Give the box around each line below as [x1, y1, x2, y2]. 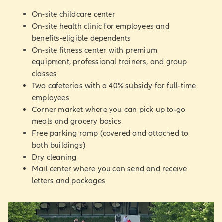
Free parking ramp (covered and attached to [32, 128, 189, 138]
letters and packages [32, 176, 105, 185]
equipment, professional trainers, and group [32, 57, 187, 66]
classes [32, 69, 57, 78]
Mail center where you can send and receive [32, 164, 187, 173]
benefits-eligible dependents [32, 33, 131, 43]
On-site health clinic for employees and [32, 21, 169, 31]
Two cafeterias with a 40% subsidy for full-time [32, 81, 196, 90]
